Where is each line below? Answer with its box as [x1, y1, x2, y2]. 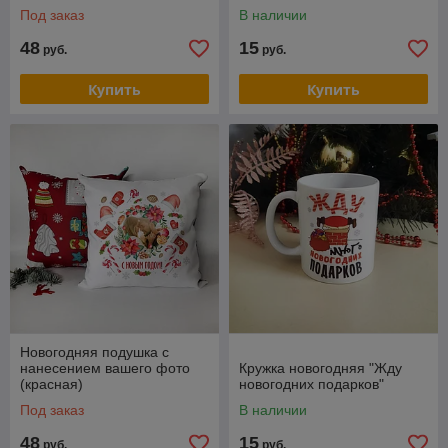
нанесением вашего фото [20, 360, 190, 376]
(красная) [20, 376, 83, 392]
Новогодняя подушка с [20, 344, 169, 360]
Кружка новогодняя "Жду [239, 360, 402, 376]
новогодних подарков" [239, 376, 384, 392]
